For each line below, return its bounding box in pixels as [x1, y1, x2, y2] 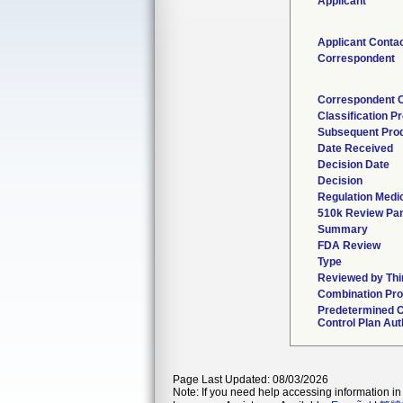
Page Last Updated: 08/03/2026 [173, 373, 328, 386]
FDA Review [317, 239, 381, 252]
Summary [317, 223, 368, 236]
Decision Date [317, 158, 390, 171]
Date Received [317, 142, 393, 155]
